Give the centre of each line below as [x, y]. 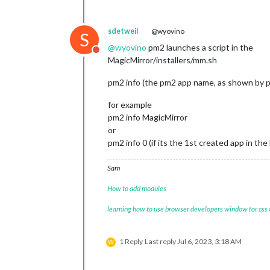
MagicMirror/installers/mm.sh [162, 60]
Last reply [161, 241]
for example [130, 105]
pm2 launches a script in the [200, 47]
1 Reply [131, 241]
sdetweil [123, 31]
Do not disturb [125, 56]
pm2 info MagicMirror [148, 117]
